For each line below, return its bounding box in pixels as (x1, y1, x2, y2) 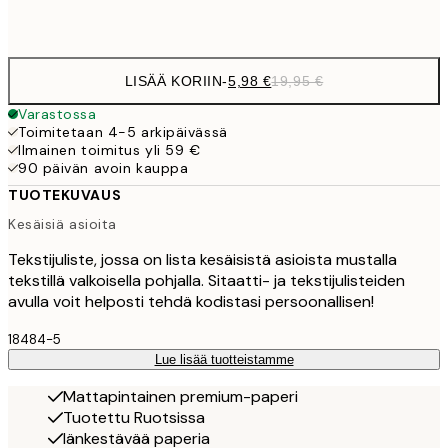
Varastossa (18, 104, 97, 123)
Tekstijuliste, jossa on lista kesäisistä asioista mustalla (8, 249, 397, 271)
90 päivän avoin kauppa (18, 158, 189, 177)
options (8, 18, 95, 50)
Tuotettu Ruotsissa (63, 407, 205, 429)
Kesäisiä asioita (8, 215, 117, 234)
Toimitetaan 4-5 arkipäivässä (18, 122, 228, 141)
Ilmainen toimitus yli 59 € (18, 140, 201, 159)
